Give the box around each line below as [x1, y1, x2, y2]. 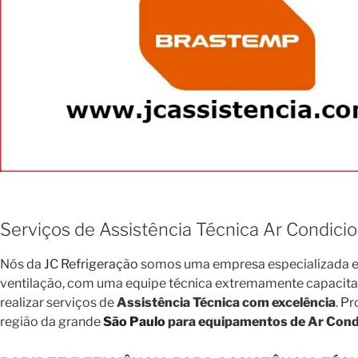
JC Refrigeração [44, 256, 138, 272]
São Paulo [103, 313, 165, 329]
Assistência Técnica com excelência [117, 294, 336, 310]
